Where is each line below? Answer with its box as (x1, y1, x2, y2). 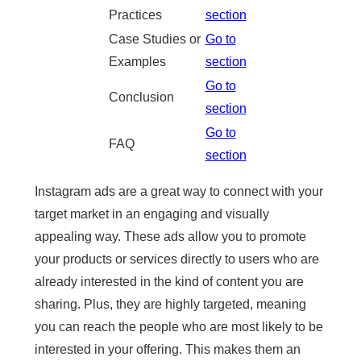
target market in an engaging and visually (34, 206, 269, 221)
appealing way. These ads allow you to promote (34, 229, 306, 243)
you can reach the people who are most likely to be (34, 319, 323, 334)
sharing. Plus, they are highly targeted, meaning (34, 297, 306, 311)
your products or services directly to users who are (34, 251, 319, 266)
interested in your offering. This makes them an (34, 342, 301, 356)
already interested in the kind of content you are (34, 274, 304, 288)
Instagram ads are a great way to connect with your (34, 184, 323, 198)
